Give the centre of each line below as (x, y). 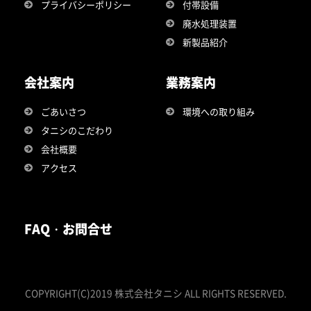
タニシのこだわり (77, 130)
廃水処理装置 (210, 23)
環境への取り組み (219, 111)
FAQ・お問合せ (68, 228)
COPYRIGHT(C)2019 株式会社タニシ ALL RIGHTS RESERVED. (155, 293)
